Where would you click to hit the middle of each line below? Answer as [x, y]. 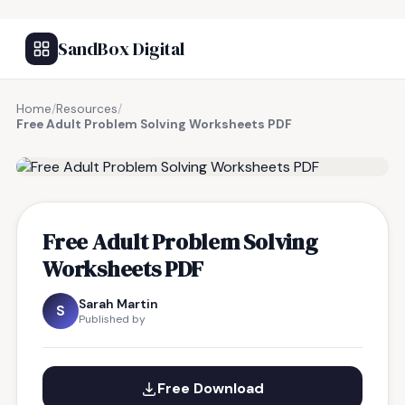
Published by [112, 319]
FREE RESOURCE [106, 145]
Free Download [211, 388]
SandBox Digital [121, 49]
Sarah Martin [118, 304]
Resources [87, 109]
